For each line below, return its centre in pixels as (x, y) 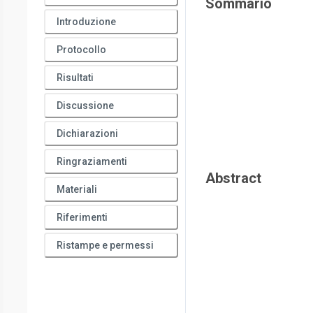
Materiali (77, 189)
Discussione (85, 105)
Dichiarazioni (87, 133)
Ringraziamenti (92, 161)
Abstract (233, 178)
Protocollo (81, 50)
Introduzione (86, 22)
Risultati (75, 78)
